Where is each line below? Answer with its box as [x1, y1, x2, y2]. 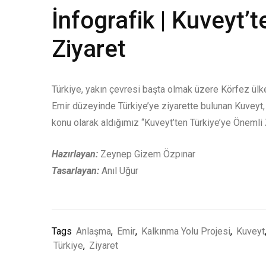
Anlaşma [76, 226, 111, 237]
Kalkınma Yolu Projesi [141, 226, 230, 237]
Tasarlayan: [52, 165, 99, 176]
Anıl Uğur [99, 165, 138, 176]
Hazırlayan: [52, 148, 98, 160]
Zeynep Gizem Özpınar [100, 148, 195, 160]
